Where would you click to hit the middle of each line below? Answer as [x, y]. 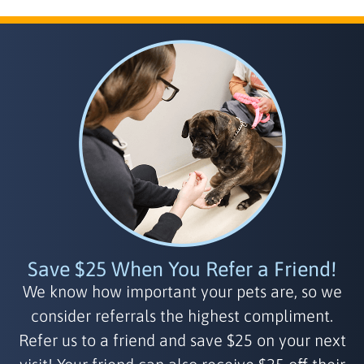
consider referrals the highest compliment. [182, 316]
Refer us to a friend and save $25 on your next [182, 340]
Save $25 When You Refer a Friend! [182, 269]
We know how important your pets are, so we [182, 291]
